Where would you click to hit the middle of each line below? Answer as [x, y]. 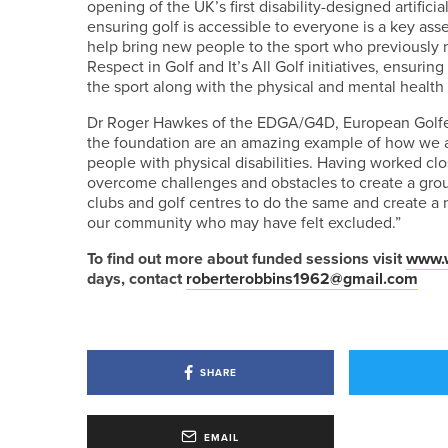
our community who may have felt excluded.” [244, 222]
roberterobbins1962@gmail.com [302, 278]
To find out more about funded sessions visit [246, 258]
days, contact [136, 278]
